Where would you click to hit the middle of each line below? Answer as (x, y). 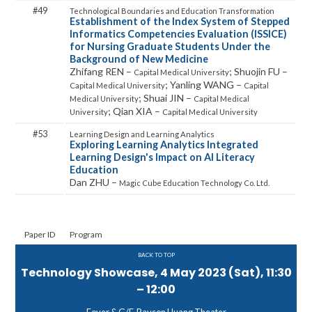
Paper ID (40, 234)
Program (86, 234)
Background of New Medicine (139, 59)
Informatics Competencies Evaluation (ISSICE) (178, 34)
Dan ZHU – (94, 182)
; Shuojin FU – (258, 71)
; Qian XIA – (135, 111)
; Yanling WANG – (204, 85)
